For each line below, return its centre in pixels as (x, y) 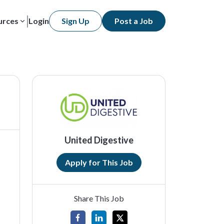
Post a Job (134, 21)
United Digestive (99, 140)
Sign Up (75, 21)
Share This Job (99, 198)
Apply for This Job (99, 162)
